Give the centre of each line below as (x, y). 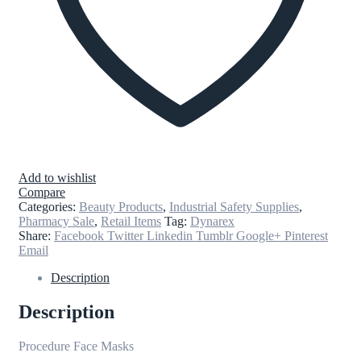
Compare (42, 192)
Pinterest (306, 235)
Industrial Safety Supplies (234, 206)
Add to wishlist (57, 177)
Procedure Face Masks (76, 346)
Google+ (259, 235)
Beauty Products (121, 206)
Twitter (125, 235)
